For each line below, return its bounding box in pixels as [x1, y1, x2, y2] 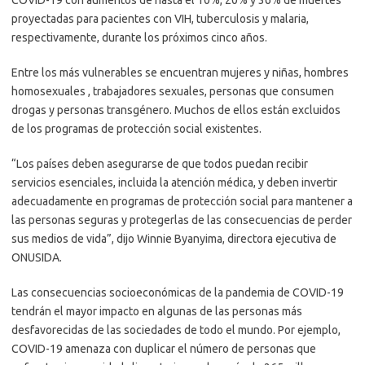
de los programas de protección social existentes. [11, 121, 262, 135]
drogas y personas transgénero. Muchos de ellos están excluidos [11, 103, 341, 117]
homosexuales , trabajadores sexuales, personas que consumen [11, 84, 334, 98]
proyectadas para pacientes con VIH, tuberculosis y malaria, [11, 11, 309, 25]
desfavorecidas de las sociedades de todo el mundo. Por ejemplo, [11, 323, 341, 336]
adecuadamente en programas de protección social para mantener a [11, 194, 353, 208]
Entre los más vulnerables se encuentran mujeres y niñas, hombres [11, 65, 349, 79]
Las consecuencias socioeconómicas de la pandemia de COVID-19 [11, 285, 344, 299]
